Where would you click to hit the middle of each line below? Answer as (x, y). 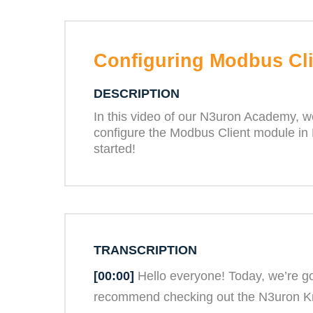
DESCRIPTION (137, 94)
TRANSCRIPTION (145, 250)
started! (115, 149)
